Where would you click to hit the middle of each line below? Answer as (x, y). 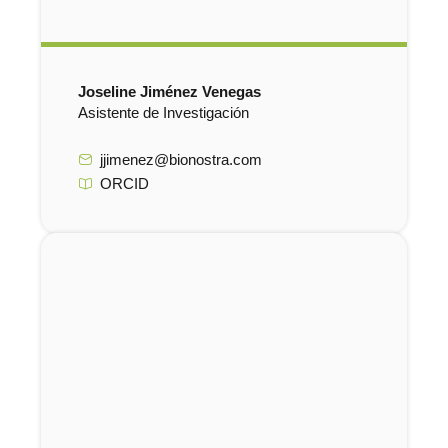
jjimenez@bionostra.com (181, 160)
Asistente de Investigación (163, 112)
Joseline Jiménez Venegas (169, 91)
